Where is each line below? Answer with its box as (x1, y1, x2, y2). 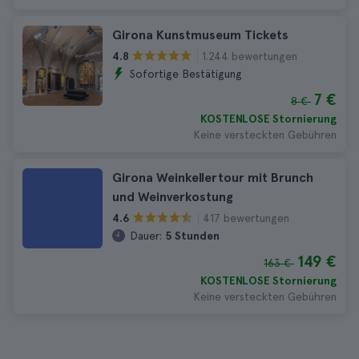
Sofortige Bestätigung (130, 67, 242, 80)
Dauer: (130, 229, 162, 242)
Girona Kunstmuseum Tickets (112, 27, 288, 42)
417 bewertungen (203, 211, 289, 224)
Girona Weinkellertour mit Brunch (112, 170, 313, 185)
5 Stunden (165, 229, 220, 242)
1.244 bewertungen (202, 49, 297, 63)
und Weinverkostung (112, 189, 233, 204)
